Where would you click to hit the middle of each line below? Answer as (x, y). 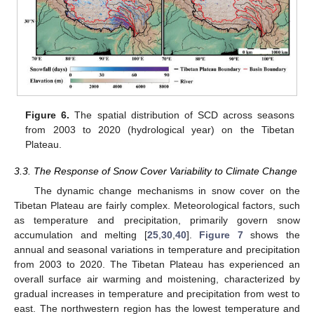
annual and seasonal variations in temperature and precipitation (157, 249)
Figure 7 (221, 234)
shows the (272, 234)
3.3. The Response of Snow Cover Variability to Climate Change (156, 171)
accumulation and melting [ (81, 234)
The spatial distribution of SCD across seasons (182, 115)
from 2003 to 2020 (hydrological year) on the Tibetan (160, 129)
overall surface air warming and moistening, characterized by (157, 279)
